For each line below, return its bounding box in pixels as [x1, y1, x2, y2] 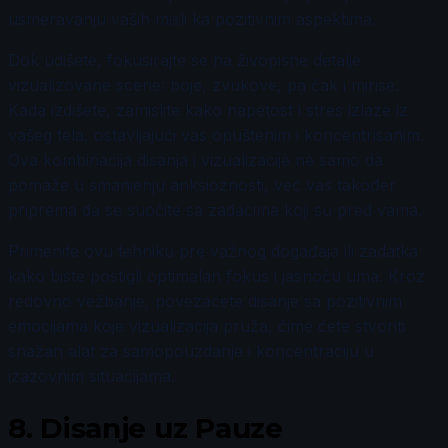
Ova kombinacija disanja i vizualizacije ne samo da [8, 149, 383, 170]
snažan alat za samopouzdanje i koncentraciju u [8, 340, 374, 361]
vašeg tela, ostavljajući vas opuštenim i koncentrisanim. [8, 124, 424, 145]
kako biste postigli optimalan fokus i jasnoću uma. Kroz [8, 265, 425, 286]
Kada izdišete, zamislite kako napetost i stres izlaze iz [8, 99, 408, 120]
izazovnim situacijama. [8, 365, 175, 386]
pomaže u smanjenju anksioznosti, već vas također [8, 174, 396, 195]
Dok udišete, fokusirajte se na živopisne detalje [8, 49, 361, 70]
